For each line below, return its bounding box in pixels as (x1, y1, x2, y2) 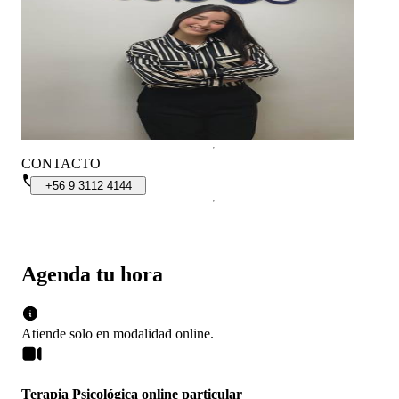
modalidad (113, 325, 175, 341)
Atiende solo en (21, 325, 110, 341)
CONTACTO (21, 155, 101, 171)
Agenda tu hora (21, 262, 163, 286)
